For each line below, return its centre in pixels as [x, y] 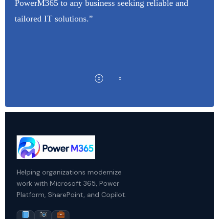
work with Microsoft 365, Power [68, 184]
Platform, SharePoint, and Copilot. [72, 195]
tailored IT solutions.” [54, 19]
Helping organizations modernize [69, 172]
